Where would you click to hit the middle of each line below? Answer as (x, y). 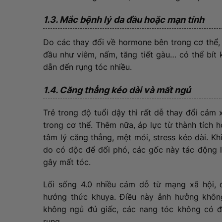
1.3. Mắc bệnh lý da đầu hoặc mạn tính (125, 20)
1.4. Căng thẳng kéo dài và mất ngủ (118, 90)
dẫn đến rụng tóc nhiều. (89, 67)
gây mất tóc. (68, 162)
